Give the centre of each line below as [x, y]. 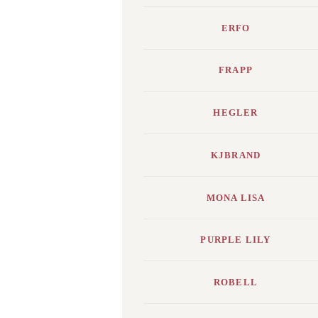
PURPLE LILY [236, 240]
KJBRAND [236, 155]
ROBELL [236, 283]
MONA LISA [236, 197]
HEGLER [236, 113]
